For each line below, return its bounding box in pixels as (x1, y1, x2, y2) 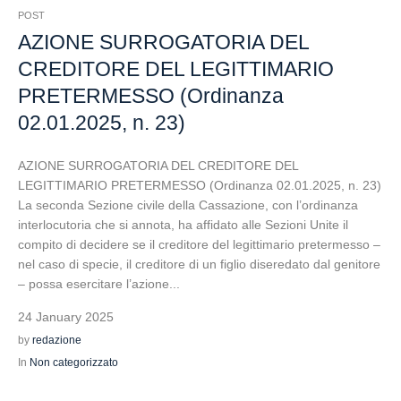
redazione (32, 334, 81, 346)
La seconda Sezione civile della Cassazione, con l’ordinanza (18, 198, 358, 212)
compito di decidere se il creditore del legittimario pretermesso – (18, 237, 380, 252)
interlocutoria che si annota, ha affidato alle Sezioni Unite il (18, 218, 348, 232)
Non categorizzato (30, 356, 118, 369)
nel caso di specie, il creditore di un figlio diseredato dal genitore (18, 257, 380, 271)
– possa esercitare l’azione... (18, 277, 180, 291)
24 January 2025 (18, 310, 114, 324)
